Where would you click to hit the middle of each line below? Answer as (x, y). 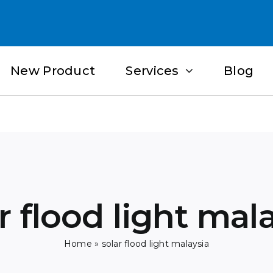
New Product (53, 71)
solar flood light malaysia (155, 244)
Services (152, 71)
